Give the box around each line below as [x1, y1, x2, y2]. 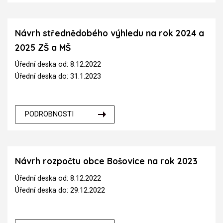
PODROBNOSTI [25, 110, 74, 118]
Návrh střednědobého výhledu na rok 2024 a [15, 27, 204, 38]
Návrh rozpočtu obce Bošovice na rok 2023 [15, 156, 198, 167]
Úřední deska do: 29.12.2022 [15, 186, 105, 195]
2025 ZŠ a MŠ [15, 42, 71, 53]
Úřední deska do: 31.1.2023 [15, 72, 101, 81]
